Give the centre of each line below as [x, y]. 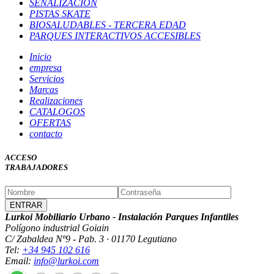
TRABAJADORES [36, 168]
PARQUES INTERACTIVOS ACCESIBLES [115, 35]
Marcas [44, 89]
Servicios [47, 78]
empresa [46, 67]
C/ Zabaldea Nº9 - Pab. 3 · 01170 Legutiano [91, 239]
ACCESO [21, 158]
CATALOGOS [57, 111]
